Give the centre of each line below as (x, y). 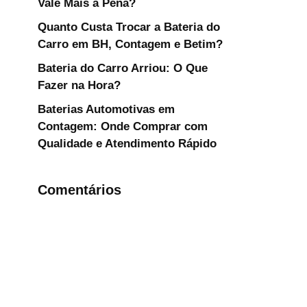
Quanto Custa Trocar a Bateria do (129, 27)
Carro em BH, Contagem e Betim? (130, 44)
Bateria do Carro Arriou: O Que (123, 68)
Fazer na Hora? (79, 85)
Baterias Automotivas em (106, 109)
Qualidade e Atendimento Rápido (127, 144)
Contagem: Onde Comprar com (123, 126)
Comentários (79, 190)
